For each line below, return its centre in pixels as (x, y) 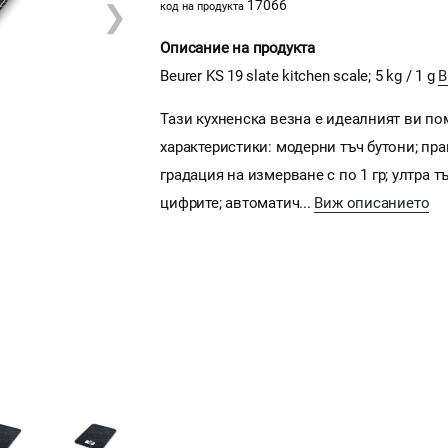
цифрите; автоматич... (237, 202)
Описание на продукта (237, 47)
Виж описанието (372, 202)
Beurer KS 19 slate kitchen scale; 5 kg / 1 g (299, 75)
